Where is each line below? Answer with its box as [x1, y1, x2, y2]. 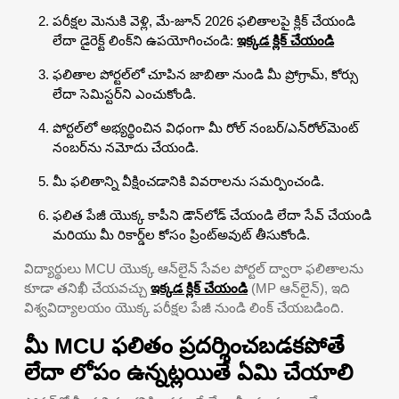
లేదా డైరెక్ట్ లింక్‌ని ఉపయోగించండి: [53, 32, 237, 48]
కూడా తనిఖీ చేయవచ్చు [24, 280, 151, 296]
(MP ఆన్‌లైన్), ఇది [248, 280, 350, 296]
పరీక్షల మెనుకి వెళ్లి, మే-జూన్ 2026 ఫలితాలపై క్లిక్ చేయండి [53, 12, 355, 28]
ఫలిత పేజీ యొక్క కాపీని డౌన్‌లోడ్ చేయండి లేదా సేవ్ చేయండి [53, 207, 371, 223]
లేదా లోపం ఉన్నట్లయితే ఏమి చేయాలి [24, 359, 353, 385]
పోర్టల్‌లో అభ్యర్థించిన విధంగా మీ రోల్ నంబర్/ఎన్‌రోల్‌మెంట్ [53, 119, 359, 135]
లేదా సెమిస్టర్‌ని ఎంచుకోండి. [53, 85, 196, 102]
